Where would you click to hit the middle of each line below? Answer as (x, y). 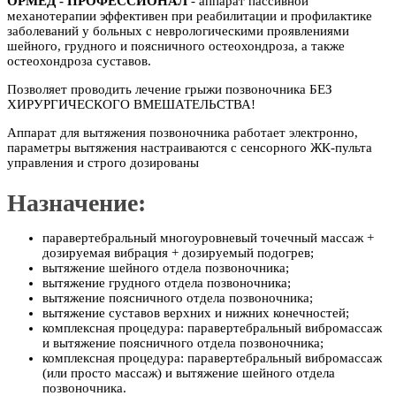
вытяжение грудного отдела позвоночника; (167, 283)
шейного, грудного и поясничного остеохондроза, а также (176, 46)
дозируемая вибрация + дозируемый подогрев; (178, 253)
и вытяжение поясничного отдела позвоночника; (183, 343)
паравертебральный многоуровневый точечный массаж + (208, 238)
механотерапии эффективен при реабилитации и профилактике (190, 16)
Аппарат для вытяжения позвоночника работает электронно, (183, 133)
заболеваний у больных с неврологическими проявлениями (178, 31)
